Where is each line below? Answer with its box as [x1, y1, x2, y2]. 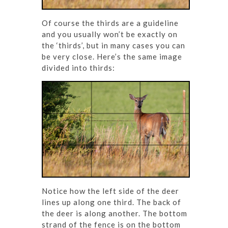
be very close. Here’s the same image [42, 52, 182, 62]
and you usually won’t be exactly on [42, 30, 178, 39]
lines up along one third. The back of [42, 197, 181, 207]
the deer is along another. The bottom [42, 209, 187, 218]
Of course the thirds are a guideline [42, 18, 179, 28]
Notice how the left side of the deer [42, 186, 179, 196]
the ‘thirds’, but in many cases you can [42, 41, 185, 50]
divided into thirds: [42, 63, 115, 73]
